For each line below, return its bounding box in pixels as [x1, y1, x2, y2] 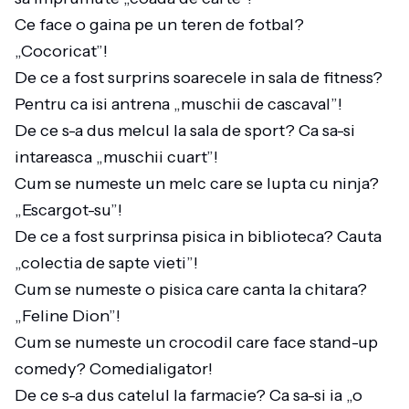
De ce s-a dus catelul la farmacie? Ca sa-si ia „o [15, 385, 362, 405]
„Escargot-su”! [15, 200, 130, 220]
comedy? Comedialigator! [15, 359, 220, 379]
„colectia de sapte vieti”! [15, 253, 205, 273]
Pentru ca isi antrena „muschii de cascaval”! [15, 94, 350, 114]
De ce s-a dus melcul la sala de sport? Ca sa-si [15, 121, 355, 141]
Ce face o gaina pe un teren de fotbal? [15, 15, 304, 35]
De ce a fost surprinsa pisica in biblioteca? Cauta [15, 226, 382, 246]
